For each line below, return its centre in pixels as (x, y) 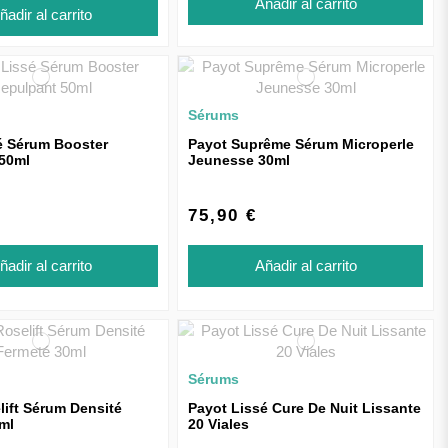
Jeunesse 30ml (239, 159)
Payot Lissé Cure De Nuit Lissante (305, 408)
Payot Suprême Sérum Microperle (301, 143)
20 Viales (219, 424)
